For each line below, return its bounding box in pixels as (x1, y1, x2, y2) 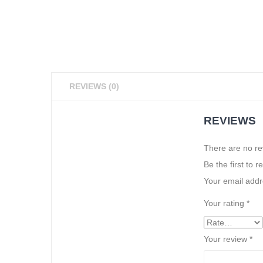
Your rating (204, 198, 247, 208)
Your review (204, 234, 249, 244)
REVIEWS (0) (69, 81, 119, 91)
